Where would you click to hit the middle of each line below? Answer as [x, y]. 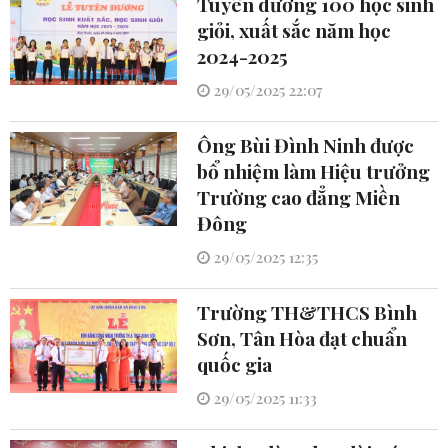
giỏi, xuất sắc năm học [293, 30]
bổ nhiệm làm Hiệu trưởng [313, 171]
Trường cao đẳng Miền [298, 197]
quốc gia [234, 364]
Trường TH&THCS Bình [306, 312]
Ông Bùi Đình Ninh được [305, 145]
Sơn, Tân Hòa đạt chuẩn [301, 338]
